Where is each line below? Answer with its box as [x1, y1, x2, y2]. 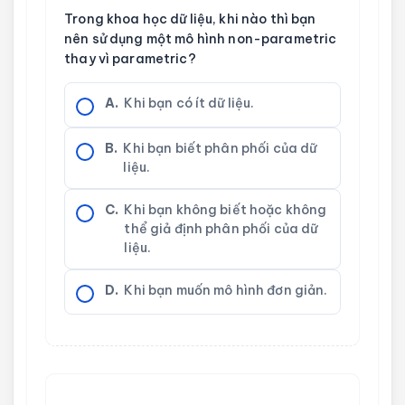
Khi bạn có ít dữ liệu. [124, 95, 255, 112]
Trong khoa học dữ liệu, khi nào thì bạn [64, 11, 316, 28]
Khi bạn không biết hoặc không [124, 202, 327, 219]
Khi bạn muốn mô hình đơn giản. [124, 282, 328, 299]
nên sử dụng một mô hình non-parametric [64, 31, 337, 48]
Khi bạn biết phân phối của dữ [123, 140, 317, 157]
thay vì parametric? [64, 51, 196, 68]
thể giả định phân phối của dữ [124, 221, 318, 238]
